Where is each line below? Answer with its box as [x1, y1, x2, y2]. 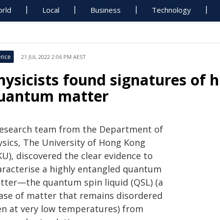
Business [90, 5, 121, 15]
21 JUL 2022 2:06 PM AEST [21, 53, 86, 60]
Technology [152, 5, 192, 15]
